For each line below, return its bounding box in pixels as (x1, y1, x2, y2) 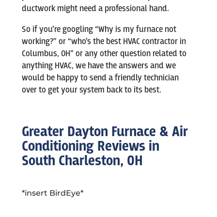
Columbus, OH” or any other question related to (21, 48, 186, 59)
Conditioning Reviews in (21, 138, 159, 156)
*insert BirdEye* (21, 188, 83, 198)
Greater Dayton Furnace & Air (21, 123, 188, 141)
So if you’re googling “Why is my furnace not (21, 24, 176, 35)
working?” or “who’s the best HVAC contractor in (21, 36, 186, 47)
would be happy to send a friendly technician (21, 73, 179, 83)
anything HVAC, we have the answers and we (21, 61, 176, 71)
